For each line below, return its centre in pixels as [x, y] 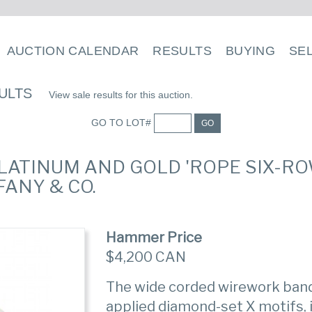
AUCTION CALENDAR [73, 51]
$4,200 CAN [146, 257]
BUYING [250, 51]
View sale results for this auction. [121, 95]
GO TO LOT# [122, 122]
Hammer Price [154, 237]
